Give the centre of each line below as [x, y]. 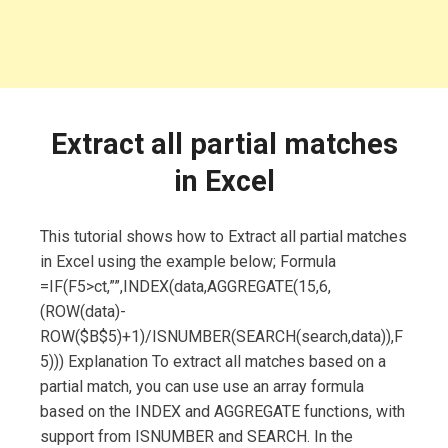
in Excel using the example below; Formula [188, 262]
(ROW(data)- [83, 312]
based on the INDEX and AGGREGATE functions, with [222, 412]
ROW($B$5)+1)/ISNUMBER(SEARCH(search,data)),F [221, 337]
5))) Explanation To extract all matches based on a [213, 362]
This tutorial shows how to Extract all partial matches [223, 237]
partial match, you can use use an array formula [202, 387]
